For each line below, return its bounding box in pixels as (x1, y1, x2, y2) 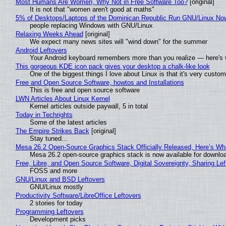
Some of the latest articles (29, 119, 107, 127)
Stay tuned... (29, 135, 68, 143)
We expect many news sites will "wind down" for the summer (29, 38, 207, 46)
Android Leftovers (15, 46, 67, 54)
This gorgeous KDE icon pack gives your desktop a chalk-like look (15, 63, 210, 71)
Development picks (29, 215, 86, 223)
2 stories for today (29, 199, 83, 207)
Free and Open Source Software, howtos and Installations (15, 79, 184, 87)
